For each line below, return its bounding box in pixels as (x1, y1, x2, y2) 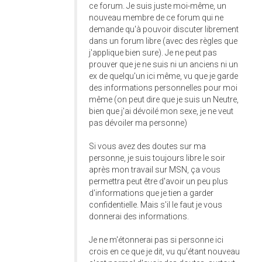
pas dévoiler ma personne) (89, 118, 187, 127)
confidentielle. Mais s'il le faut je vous (89, 200, 222, 209)
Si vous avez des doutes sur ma (89, 142, 206, 151)
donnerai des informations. (89, 212, 189, 221)
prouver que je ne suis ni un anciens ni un (89, 60, 238, 69)
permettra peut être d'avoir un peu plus (89, 177, 228, 186)
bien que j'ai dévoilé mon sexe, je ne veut (89, 106, 233, 116)
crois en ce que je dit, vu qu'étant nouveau (89, 247, 240, 256)
